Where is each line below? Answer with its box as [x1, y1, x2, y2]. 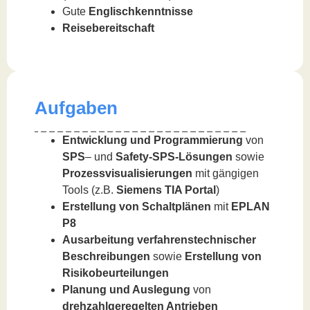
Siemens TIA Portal [116, 183, 216, 196]
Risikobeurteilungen [62, 266, 169, 279]
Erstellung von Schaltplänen [62, 200, 211, 212]
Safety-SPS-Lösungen [116, 150, 232, 163]
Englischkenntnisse [89, 5, 193, 17]
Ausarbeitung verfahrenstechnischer [62, 233, 256, 246]
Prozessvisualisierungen [62, 167, 192, 179]
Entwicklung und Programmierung [62, 134, 243, 146]
